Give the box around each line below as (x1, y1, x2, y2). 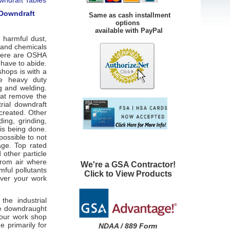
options (70, 18, 140, 27)
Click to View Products (84, 169, 172, 178)
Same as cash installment (87, 11, 170, 19)
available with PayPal (70, 26, 163, 34)
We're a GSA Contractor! (80, 160, 176, 169)
